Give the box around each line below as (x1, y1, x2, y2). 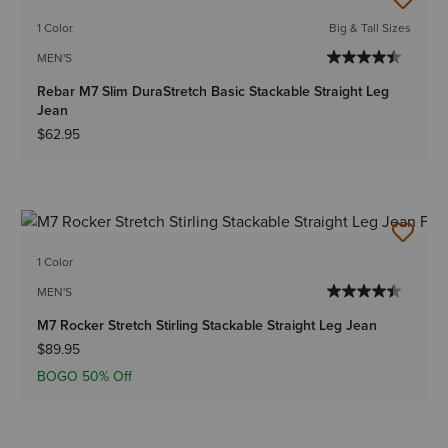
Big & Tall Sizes (328, 19, 411, 38)
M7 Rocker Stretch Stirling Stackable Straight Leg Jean (37, 314, 378, 336)
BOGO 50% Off (37, 365, 133, 387)
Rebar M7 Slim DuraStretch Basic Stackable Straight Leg (37, 81, 390, 103)
